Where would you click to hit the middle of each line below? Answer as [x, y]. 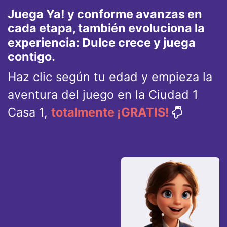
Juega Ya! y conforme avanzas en [105, 14]
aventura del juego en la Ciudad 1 [103, 94]
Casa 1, [29, 112]
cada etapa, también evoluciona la [106, 28]
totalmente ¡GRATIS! [110, 112]
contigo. [31, 56]
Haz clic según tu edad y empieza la [110, 77]
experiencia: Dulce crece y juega [102, 42]
